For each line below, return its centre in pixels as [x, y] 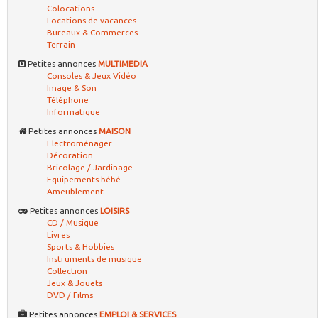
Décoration [70, 155]
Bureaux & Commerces [92, 32]
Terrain [61, 44]
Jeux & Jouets [75, 283]
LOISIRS [115, 210]
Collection [67, 270]
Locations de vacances [92, 20]
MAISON [115, 131]
